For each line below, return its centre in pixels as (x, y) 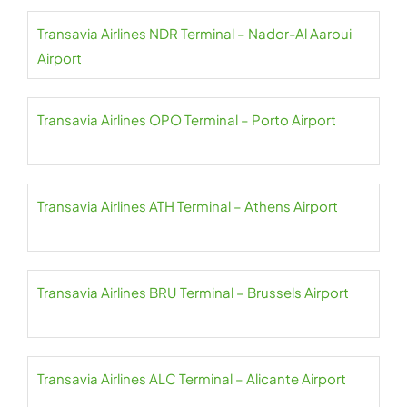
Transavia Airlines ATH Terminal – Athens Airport (188, 206)
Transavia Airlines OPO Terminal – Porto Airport (187, 120)
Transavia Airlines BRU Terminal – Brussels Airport (193, 293)
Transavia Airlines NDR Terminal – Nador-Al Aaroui (194, 34)
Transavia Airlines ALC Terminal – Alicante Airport (192, 379)
